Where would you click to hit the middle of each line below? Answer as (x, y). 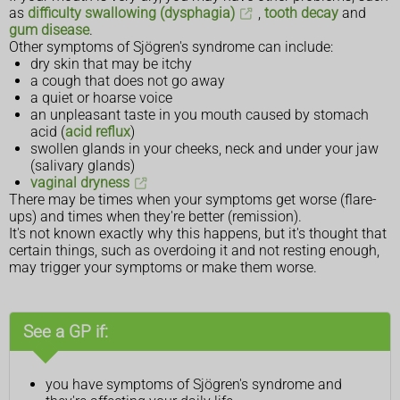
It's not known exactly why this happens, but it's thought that (198, 234)
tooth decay (301, 13)
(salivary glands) (83, 166)
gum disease (49, 30)
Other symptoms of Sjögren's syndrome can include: (171, 47)
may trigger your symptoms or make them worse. (163, 268)
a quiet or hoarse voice (101, 98)
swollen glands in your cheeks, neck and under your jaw (204, 149)
